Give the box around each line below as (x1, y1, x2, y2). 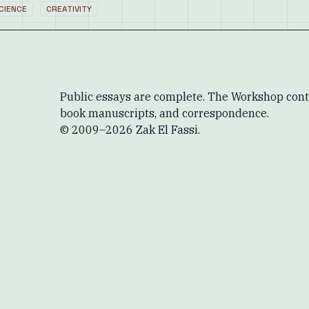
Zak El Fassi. (133, 122, 201, 137)
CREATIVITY (46, 3, 92, 14)
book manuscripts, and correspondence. (60, 106, 270, 120)
